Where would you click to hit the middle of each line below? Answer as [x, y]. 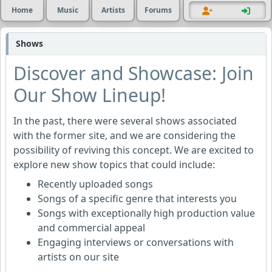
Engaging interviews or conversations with [136, 242]
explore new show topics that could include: [114, 165]
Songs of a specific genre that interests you [137, 199]
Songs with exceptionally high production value [146, 213]
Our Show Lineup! [90, 95]
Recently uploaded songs [95, 184]
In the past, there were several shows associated [125, 121]
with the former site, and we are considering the [124, 135]
